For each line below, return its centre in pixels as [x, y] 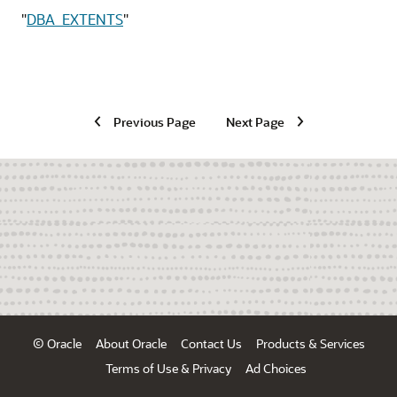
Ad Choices [276, 368]
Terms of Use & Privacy [168, 368]
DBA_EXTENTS [75, 19]
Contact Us [211, 343]
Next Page [255, 121]
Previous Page [154, 121]
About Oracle [131, 343]
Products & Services [310, 343]
